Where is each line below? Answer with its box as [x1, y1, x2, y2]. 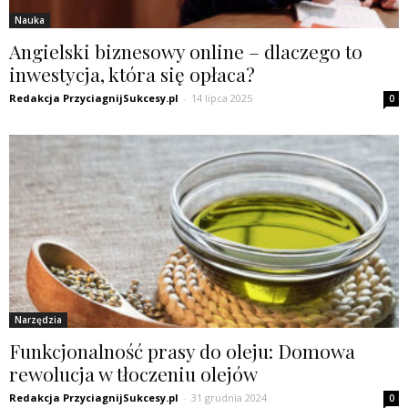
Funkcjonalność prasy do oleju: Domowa [9, 337, 355, 363]
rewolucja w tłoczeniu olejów [9, 360, 258, 386]
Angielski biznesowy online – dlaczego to [9, 38, 362, 65]
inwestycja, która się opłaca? [9, 61, 255, 87]
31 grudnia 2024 [191, 390, 267, 404]
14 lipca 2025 [191, 91, 252, 106]
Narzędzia [15, 312, 62, 326]
